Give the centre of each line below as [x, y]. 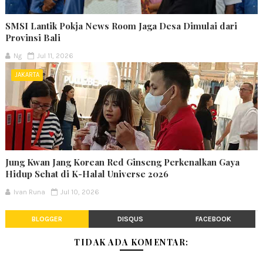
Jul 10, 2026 [80, 192]
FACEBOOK [214, 219]
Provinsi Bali [33, 37]
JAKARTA [27, 75]
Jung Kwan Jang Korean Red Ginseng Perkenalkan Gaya [122, 162]
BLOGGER [47, 219]
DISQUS [130, 219]
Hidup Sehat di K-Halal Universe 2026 [87, 173]
